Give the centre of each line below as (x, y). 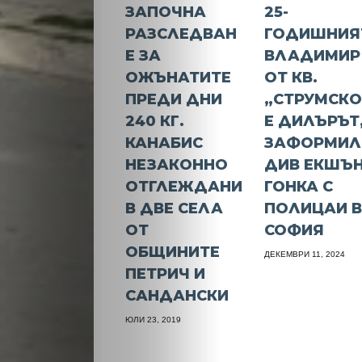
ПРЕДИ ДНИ (174, 100)
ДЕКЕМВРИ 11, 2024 (305, 255)
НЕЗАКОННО (177, 165)
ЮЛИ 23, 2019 (154, 320)
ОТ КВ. (291, 78)
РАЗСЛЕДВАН (181, 34)
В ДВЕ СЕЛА (175, 209)
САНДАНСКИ (177, 296)
